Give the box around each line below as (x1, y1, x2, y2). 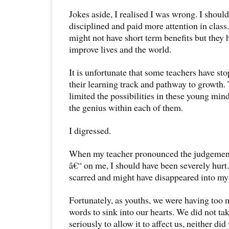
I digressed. (69, 124, 111, 136)
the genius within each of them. (69, 101, 183, 113)
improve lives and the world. (69, 42, 171, 55)
